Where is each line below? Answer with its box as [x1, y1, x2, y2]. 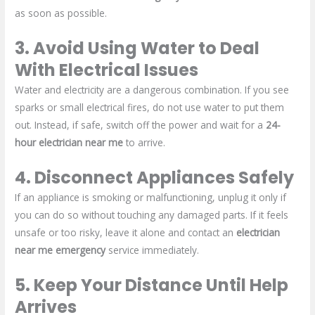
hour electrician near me [15, 135, 124, 149]
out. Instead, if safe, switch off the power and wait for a [15, 117, 266, 131]
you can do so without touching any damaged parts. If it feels [15, 207, 289, 221]
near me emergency [15, 243, 106, 257]
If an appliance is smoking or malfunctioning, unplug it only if [15, 190, 287, 204]
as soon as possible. [15, 6, 108, 20]
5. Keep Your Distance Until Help [15, 273, 289, 297]
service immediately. [105, 243, 200, 257]
